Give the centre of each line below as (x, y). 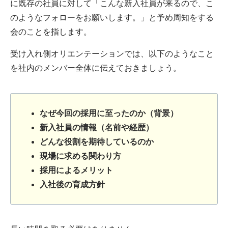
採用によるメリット (76, 170)
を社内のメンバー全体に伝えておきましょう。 (96, 68)
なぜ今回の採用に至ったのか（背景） (109, 113)
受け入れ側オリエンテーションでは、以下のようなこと (112, 54)
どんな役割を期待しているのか (96, 141)
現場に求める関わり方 (80, 156)
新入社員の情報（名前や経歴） (96, 127)
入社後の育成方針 (72, 184)
